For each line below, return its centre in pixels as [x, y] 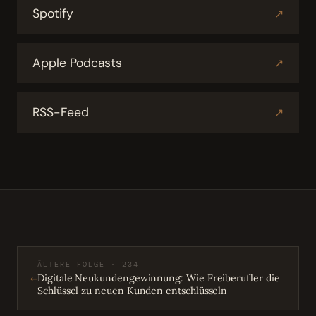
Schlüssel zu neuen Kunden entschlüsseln [133, 290]
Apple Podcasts [78, 63]
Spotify [53, 14]
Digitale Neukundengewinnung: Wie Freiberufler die [159, 278]
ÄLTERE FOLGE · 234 [88, 264]
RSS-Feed [61, 113]
